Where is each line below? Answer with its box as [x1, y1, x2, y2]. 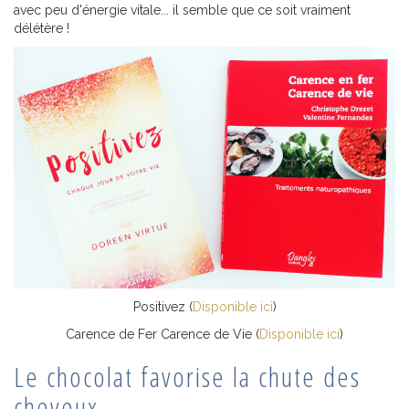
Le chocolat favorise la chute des [14, 357, 361, 395]
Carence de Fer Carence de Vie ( [66, 326, 259, 341]
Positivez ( [132, 299, 193, 314]
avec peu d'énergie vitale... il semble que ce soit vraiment [14, 3, 351, 18]
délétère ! [14, 21, 69, 37]
